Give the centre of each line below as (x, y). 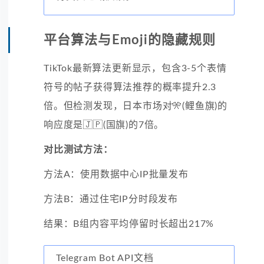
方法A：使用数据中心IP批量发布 (116, 174)
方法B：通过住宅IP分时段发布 (111, 199)
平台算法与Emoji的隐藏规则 (130, 40)
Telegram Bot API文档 (105, 258)
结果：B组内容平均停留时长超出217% (129, 224)
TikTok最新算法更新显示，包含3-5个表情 (135, 68)
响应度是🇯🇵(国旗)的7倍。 (104, 125)
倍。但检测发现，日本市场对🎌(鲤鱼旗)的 (136, 106)
